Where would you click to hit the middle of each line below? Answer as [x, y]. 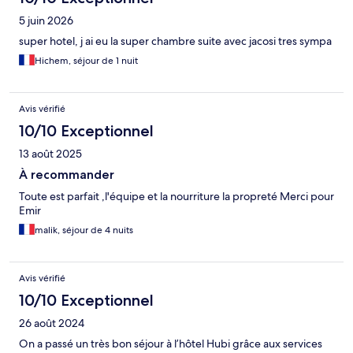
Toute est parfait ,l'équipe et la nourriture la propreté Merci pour [176, 197]
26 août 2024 [52, 323]
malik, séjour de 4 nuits [84, 230]
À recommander [67, 175]
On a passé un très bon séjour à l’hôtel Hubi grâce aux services [171, 344]
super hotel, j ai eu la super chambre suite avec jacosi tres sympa [175, 41]
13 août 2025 [50, 154]
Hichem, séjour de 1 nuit [86, 61]
